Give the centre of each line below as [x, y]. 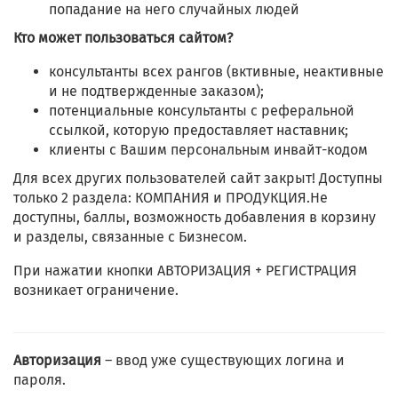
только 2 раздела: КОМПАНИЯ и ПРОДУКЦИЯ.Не [171, 198]
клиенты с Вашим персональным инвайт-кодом [208, 150]
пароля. [40, 380]
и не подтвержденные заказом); [156, 92]
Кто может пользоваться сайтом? [123, 38]
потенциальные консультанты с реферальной [202, 111]
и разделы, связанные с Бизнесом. [130, 237]
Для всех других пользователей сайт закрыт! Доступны [198, 179]
